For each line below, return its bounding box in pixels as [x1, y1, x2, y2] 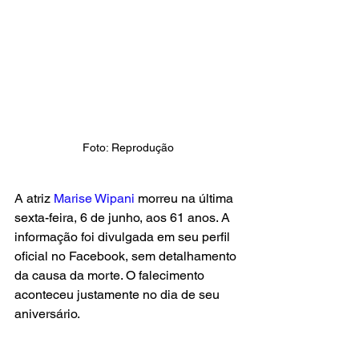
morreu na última [138, 190, 236, 206]
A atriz [14, 190, 54, 206]
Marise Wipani [54, 190, 138, 206]
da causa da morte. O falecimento [14, 267, 208, 283]
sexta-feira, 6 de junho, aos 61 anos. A [14, 209, 233, 225]
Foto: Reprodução [83, 140, 174, 154]
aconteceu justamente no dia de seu [14, 286, 223, 302]
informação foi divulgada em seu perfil [14, 228, 233, 244]
